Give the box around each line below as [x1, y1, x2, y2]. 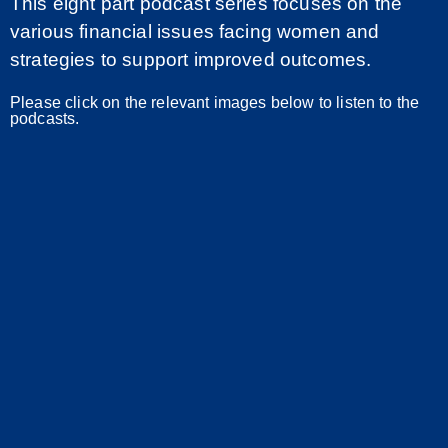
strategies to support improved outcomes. [10, 48, 372, 70]
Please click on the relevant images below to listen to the [10, 92, 420, 111]
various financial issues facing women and [10, 20, 380, 42]
